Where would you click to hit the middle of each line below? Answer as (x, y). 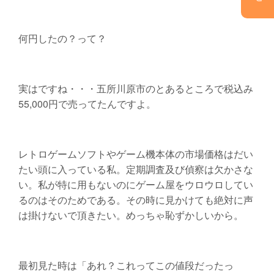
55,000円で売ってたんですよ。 (87, 104)
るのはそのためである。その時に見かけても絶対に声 (135, 200)
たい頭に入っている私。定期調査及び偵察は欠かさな (135, 169)
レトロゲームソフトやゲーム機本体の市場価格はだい (135, 154)
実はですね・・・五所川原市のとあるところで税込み (135, 89)
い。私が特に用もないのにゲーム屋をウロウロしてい (135, 185)
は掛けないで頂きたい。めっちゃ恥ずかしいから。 (131, 215)
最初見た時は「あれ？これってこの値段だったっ (126, 265)
